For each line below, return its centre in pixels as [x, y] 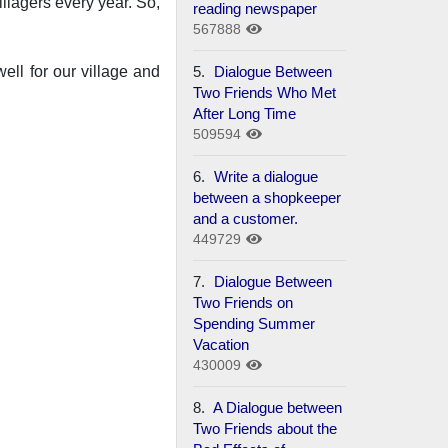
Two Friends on [243, 302]
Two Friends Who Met [265, 92]
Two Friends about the [265, 428]
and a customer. [246, 218]
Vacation [221, 344]
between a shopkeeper [267, 197]
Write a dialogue [264, 176]
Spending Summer [254, 323]
